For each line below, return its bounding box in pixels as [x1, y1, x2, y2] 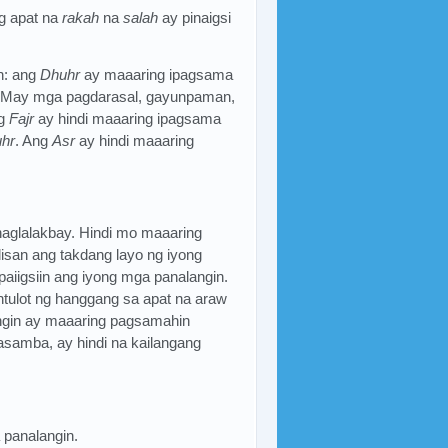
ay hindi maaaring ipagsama [34, 109, 221, 127]
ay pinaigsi [158, 8, 232, 26]
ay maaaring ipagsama [80, 65, 234, 83]
